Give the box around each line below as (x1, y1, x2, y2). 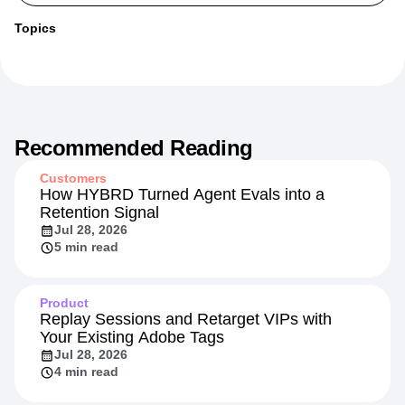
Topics (14, 62, 56, 78)
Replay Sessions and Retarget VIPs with (40, 352, 332, 371)
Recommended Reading (14, 177, 253, 202)
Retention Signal (40, 245, 159, 264)
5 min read (54, 281, 118, 297)
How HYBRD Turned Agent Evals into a (40, 227, 325, 246)
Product (40, 337, 89, 353)
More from (138, 18, 207, 34)
